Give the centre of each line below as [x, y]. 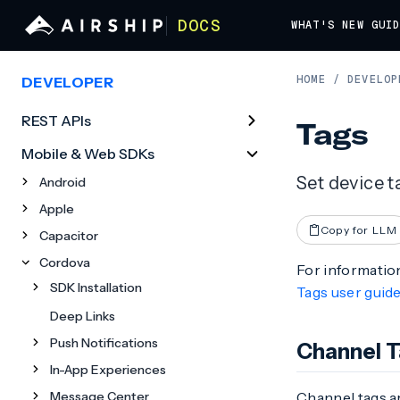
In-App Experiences [108, 370]
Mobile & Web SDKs [88, 154]
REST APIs [56, 121]
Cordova [65, 262]
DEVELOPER [67, 82]
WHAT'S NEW [327, 25]
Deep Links [83, 316]
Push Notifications [104, 343]
